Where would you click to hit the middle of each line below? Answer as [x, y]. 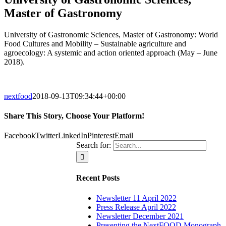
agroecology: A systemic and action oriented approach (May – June [111, 52]
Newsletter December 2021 [140, 216]
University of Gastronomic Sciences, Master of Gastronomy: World [111, 34]
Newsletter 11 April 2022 [136, 198]
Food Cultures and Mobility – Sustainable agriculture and [95, 43]
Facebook [20, 136]
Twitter [47, 136]
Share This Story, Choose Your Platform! [74, 116]
